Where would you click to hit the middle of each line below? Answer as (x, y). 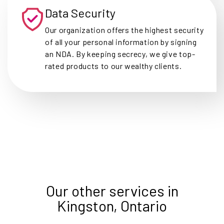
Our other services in (112, 190)
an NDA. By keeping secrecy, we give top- (120, 53)
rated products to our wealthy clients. (113, 65)
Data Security (80, 12)
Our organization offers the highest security (124, 29)
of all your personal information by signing (121, 41)
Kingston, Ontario (112, 205)
